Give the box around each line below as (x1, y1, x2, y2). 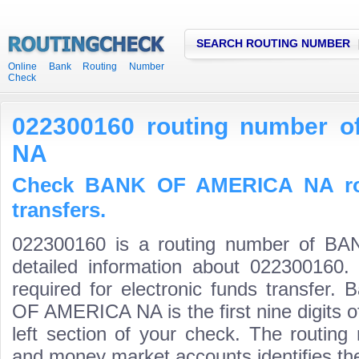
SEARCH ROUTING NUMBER (196, 37, 350, 50)
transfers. (12, 198, 106, 222)
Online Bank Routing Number (8, 61, 164, 72)
